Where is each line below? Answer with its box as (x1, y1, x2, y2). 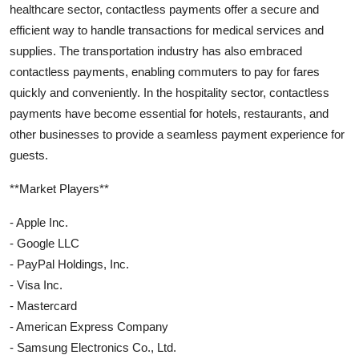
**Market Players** (10, 182, 109, 196)
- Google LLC (10, 236, 79, 251)
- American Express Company (10, 320, 168, 334)
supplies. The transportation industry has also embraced (10, 44, 302, 58)
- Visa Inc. (10, 278, 63, 292)
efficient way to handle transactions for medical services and (10, 23, 324, 38)
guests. (10, 148, 48, 163)
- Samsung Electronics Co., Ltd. (10, 341, 176, 355)
